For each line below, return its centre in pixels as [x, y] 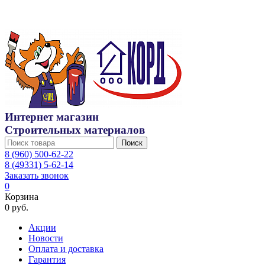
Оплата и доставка [66, 249]
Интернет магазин [52, 117]
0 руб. [17, 207]
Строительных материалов [75, 130]
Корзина [22, 197]
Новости [46, 238]
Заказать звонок [37, 175]
